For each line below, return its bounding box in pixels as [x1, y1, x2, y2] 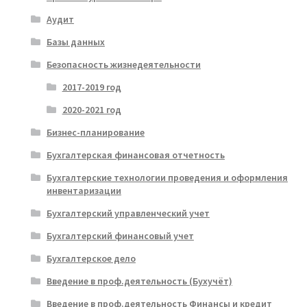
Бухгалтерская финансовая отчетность [46, 148, 225, 161]
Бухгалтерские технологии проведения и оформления [46, 171, 288, 184]
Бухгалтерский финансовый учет [46, 229, 194, 242]
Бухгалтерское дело [46, 251, 136, 265]
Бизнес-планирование [46, 125, 145, 138]
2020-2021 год [62, 103, 121, 116]
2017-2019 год [62, 80, 121, 93]
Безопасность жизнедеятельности [46, 58, 201, 71]
